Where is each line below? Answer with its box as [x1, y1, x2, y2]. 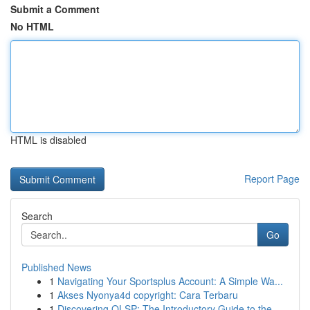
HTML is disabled [10, 133, 86, 147]
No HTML [10, 19, 54, 33]
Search [21, 209, 53, 223]
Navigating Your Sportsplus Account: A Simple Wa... [57, 274, 283, 288]
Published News [21, 260, 91, 274]
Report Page [244, 172, 300, 185]
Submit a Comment [10, 2, 100, 16]
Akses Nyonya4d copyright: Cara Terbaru [57, 288, 238, 302]
